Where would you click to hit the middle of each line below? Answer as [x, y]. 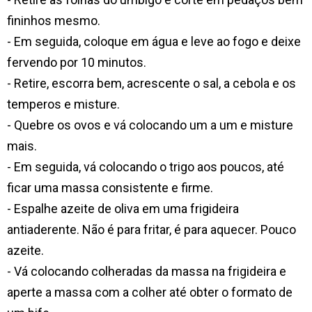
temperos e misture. [63, 104]
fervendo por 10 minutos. [77, 62]
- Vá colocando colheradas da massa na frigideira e [147, 271]
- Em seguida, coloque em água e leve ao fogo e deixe [154, 41]
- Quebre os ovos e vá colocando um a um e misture [150, 125]
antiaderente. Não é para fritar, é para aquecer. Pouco [151, 229]
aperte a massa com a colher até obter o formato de [150, 292]
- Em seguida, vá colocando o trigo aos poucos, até [146, 166]
